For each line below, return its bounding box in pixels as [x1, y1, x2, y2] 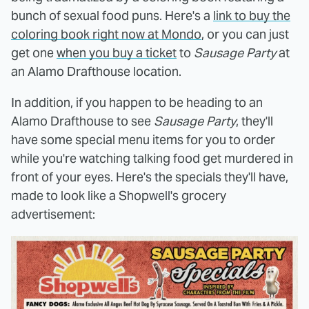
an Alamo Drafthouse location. [11, 63, 181, 79]
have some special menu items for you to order [11, 132, 275, 148]
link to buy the [213, 8, 290, 23]
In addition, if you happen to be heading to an [11, 94, 263, 110]
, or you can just [201, 26, 289, 42]
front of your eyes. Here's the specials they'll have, [11, 169, 288, 185]
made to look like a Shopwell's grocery [11, 188, 226, 203]
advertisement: [11, 206, 95, 222]
